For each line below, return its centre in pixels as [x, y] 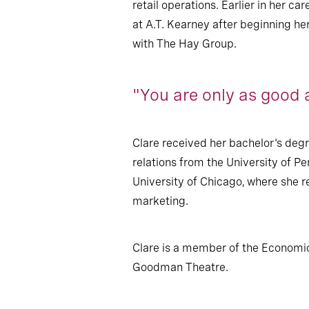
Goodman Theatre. [180, 267]
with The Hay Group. [185, 44]
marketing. [160, 201]
